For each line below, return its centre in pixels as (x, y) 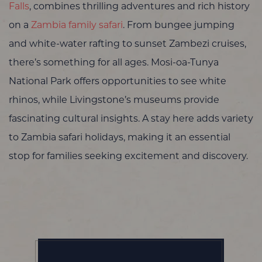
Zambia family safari (77, 25)
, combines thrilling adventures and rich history (139, 7)
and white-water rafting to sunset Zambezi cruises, (127, 44)
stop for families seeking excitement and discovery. (128, 156)
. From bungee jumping (179, 25)
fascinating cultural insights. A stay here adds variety (131, 119)
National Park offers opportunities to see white (118, 82)
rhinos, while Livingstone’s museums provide (114, 100)
